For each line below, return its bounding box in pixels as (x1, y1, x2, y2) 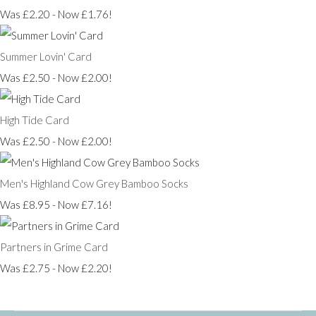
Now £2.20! (58, 261, 112, 274)
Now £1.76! (58, 7, 112, 20)
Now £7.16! (58, 197, 112, 211)
